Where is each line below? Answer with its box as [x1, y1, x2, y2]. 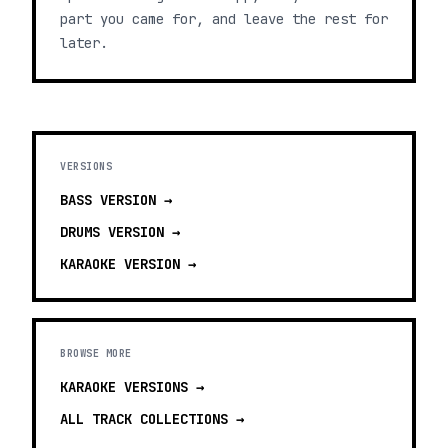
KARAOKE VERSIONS [60, 378, 188, 396]
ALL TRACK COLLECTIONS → [60, 410, 244, 428]
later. [60, 34, 108, 52]
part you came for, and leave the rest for [60, 10, 388, 28]
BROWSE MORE [60, 347, 132, 360]
